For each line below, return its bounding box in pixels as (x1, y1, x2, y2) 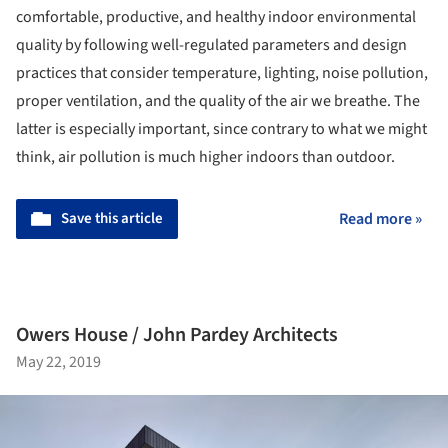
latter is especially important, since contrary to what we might (16, 118, 427, 141)
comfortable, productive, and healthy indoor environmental (16, 6, 416, 29)
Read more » (339, 208, 422, 231)
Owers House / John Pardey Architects (16, 321, 338, 350)
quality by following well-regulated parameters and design (16, 34, 407, 57)
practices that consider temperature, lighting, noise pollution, (16, 62, 428, 85)
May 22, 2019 (16, 351, 101, 374)
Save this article (61, 208, 163, 230)
